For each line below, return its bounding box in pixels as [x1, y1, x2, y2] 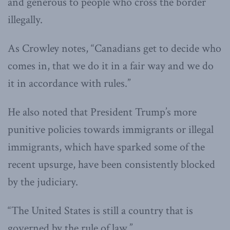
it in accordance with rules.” [8, 75, 131, 91]
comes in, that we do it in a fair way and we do [8, 58, 214, 73]
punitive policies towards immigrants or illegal [8, 122, 214, 137]
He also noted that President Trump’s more [8, 104, 197, 120]
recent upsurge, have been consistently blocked [8, 157, 215, 172]
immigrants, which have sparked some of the [8, 139, 205, 155]
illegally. [8, 12, 43, 27]
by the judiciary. [8, 174, 78, 189]
